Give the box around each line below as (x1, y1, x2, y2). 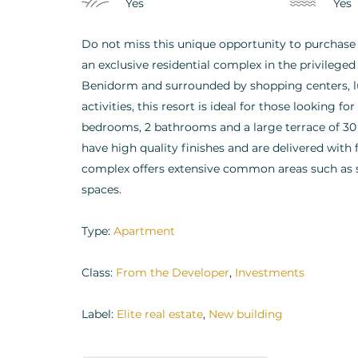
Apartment (113, 223, 175, 238)
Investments (235, 265, 304, 280)
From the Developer (116, 265, 229, 280)
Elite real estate (117, 306, 203, 321)
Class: (82, 265, 116, 280)
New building (209, 306, 283, 321)
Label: (82, 306, 117, 321)
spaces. (82, 181, 121, 197)
